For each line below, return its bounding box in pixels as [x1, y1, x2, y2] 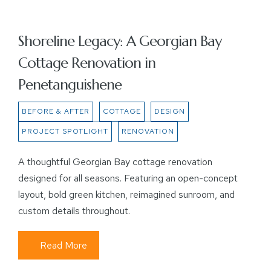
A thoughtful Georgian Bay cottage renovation [18, 155, 212, 168]
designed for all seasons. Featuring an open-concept [18, 172, 238, 184]
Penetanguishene [18, 76, 122, 94]
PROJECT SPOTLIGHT [22, 126, 108, 136]
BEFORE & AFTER [22, 106, 90, 116]
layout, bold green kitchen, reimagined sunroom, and [18, 188, 235, 201]
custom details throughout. [18, 204, 130, 217]
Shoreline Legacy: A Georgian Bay [18, 32, 221, 50]
